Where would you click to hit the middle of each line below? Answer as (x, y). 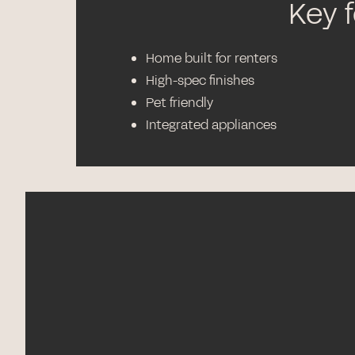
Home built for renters (212, 58)
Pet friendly (179, 103)
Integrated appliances (211, 125)
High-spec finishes (200, 80)
